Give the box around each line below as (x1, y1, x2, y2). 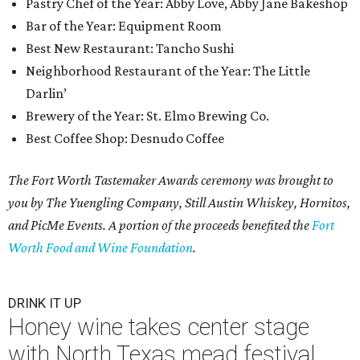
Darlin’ (26, 85, 67, 102)
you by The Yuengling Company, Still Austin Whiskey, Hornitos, (8, 194, 350, 211)
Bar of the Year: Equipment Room (26, 18, 222, 35)
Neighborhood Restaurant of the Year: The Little (26, 63, 310, 80)
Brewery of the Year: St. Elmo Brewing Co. (26, 108, 269, 125)
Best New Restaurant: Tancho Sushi (26, 40, 234, 57)
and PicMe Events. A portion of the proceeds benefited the (8, 217, 312, 234)
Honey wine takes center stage (8, 313, 309, 342)
